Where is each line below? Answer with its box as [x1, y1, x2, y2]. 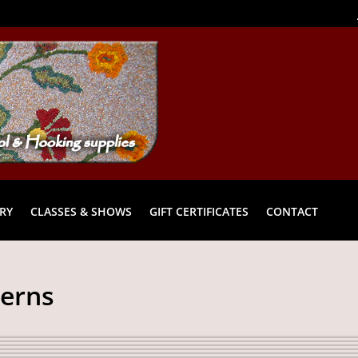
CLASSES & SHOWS [30, 203, 133, 219]
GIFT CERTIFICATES [149, 203, 249, 219]
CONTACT [266, 203, 319, 219]
